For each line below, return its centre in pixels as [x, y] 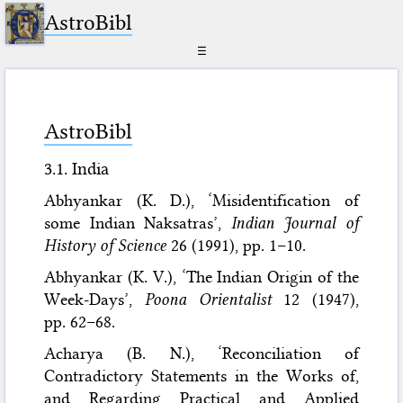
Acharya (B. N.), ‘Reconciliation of [201, 353]
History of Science [106, 245]
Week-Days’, [94, 299]
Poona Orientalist [208, 299]
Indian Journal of [295, 223]
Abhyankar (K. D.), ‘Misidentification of [201, 200]
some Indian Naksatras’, [138, 223]
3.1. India [77, 169]
